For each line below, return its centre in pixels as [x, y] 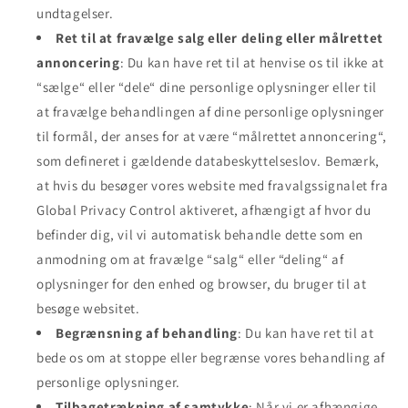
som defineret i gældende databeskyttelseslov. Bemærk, [208, 160]
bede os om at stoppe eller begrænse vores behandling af [211, 357]
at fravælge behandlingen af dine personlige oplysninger [211, 111]
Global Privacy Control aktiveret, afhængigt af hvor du [204, 209]
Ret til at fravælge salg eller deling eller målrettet [219, 37]
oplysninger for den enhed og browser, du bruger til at [202, 283]
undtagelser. [75, 13]
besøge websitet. [88, 308]
